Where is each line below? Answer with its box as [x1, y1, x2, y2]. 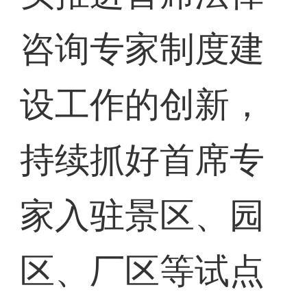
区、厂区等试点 [20, 251, 265, 291]
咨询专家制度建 [20, 29, 265, 69]
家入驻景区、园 [20, 196, 265, 236]
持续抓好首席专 [20, 140, 265, 180]
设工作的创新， [20, 85, 265, 125]
